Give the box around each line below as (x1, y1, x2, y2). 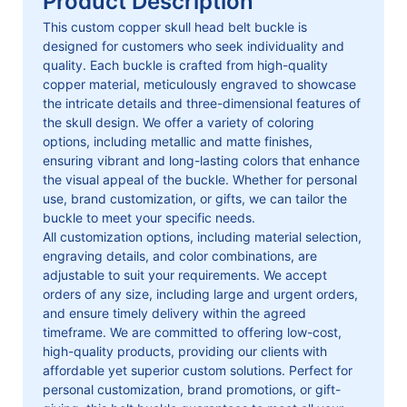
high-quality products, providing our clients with (43, 343, 328, 360)
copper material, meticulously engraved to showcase (43, 76, 357, 93)
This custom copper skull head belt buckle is (43, 19, 308, 35)
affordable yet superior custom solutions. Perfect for (43, 362, 353, 379)
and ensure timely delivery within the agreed (43, 305, 307, 322)
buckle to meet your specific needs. (43, 210, 256, 226)
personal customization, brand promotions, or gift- (43, 382, 342, 398)
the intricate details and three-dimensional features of (43, 95, 362, 112)
